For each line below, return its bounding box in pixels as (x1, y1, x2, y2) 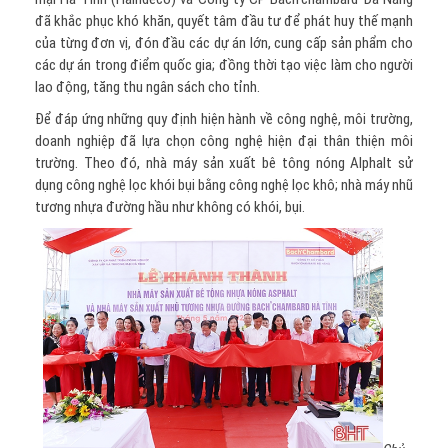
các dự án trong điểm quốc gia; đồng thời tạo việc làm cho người (35, 56, 413, 75)
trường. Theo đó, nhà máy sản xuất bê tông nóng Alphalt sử (35, 154, 413, 173)
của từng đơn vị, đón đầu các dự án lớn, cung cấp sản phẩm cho (35, 34, 413, 53)
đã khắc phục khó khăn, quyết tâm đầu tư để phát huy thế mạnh (35, 12, 413, 31)
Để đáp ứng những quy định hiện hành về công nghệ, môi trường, (35, 110, 413, 129)
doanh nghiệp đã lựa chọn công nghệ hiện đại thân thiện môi (35, 132, 413, 151)
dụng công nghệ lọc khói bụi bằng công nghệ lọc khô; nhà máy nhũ (35, 176, 413, 195)
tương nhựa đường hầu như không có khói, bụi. (35, 198, 305, 217)
